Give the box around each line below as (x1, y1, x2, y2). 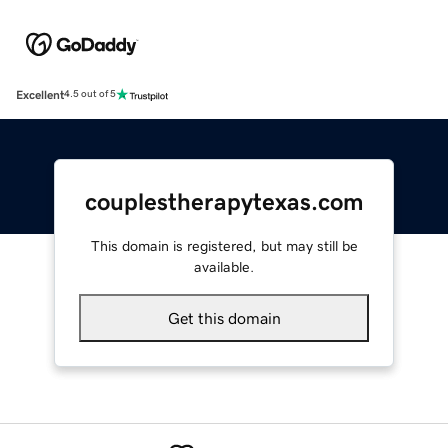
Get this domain (167, 309, 281, 326)
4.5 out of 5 (64, 89, 116, 100)
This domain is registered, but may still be (90, 238, 358, 253)
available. (194, 259, 254, 274)
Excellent (16, 88, 64, 101)
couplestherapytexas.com (84, 189, 364, 214)
